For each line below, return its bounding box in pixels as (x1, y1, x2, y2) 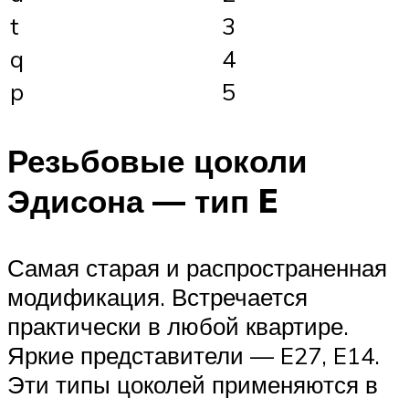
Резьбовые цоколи (7, 140, 308, 181)
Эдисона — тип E (7, 180, 278, 221)
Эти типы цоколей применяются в (7, 370, 378, 400)
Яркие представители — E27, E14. (7, 341, 380, 371)
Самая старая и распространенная (7, 253, 387, 283)
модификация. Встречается (7, 282, 308, 312)
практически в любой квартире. (7, 311, 349, 341)
